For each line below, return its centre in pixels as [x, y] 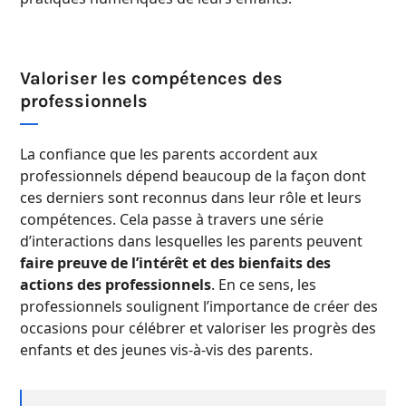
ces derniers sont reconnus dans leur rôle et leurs [191, 198]
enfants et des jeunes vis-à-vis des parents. [166, 350]
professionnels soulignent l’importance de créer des [199, 307]
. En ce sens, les [264, 285]
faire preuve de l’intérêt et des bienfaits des [175, 263]
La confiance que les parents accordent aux [169, 155]
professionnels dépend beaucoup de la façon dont [193, 176]
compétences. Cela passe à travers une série [172, 220]
